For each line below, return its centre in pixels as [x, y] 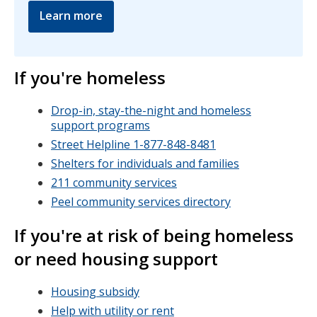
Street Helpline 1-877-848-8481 [133, 144]
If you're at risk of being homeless [154, 235]
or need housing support [116, 259]
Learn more [71, 16]
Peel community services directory [141, 202]
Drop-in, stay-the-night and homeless [151, 110]
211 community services [114, 183]
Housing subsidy [95, 292]
